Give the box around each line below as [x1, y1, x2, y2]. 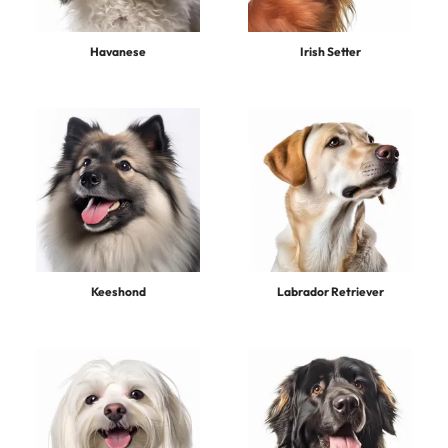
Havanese [90, 44, 146, 59]
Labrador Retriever [276, 284, 384, 299]
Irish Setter [299, 44, 361, 59]
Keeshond [90, 284, 146, 299]
